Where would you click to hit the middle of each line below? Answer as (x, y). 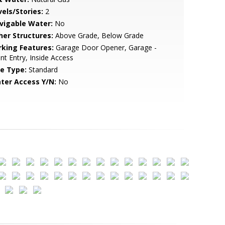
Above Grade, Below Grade (98, 35)
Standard (42, 70)
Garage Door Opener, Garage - (105, 47)
